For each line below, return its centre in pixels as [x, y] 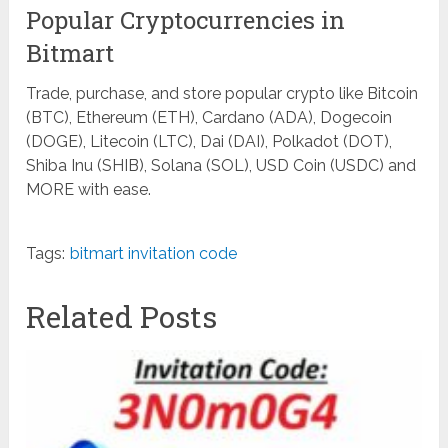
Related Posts [122, 317]
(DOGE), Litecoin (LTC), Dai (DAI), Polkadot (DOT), [209, 142]
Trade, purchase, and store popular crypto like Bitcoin [222, 94]
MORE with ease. [89, 190]
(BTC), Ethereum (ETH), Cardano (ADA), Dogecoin [209, 118]
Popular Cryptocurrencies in [186, 20]
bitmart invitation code [154, 254]
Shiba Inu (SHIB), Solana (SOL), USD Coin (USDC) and [221, 166]
